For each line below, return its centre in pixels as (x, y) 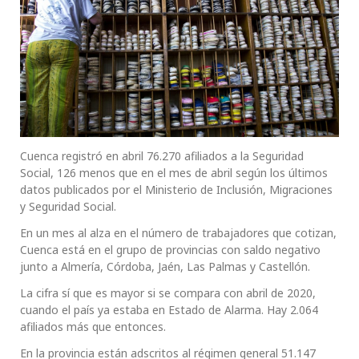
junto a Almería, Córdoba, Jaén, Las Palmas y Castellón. (165, 267)
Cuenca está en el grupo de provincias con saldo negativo (170, 250)
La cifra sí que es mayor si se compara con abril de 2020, (168, 293)
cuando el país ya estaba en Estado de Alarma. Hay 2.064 (169, 310)
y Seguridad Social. (68, 207)
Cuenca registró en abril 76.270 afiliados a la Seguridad (162, 156)
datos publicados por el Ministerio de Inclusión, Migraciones (176, 190)
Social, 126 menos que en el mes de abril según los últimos (174, 173)
